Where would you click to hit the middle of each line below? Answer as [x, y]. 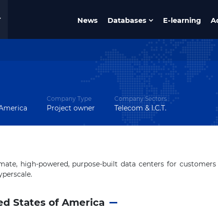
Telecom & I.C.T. [140, 108]
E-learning [182, 20]
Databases [127, 20]
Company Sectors [140, 99]
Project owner [71, 108]
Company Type [69, 99]
